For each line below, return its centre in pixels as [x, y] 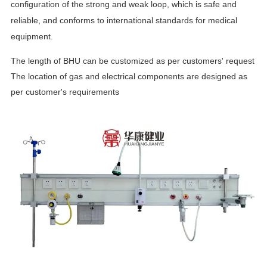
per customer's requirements [65, 91]
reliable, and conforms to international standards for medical [124, 20]
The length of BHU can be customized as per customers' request [133, 60]
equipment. [32, 36]
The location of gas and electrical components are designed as [129, 76]
